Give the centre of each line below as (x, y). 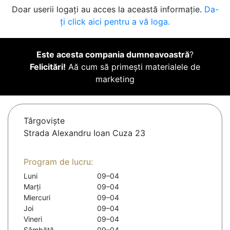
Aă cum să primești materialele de (133, 67)
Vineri (33, 219)
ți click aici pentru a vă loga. (115, 22)
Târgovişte (44, 121)
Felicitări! (48, 67)
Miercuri (37, 198)
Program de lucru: (58, 162)
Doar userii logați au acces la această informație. (108, 9)
